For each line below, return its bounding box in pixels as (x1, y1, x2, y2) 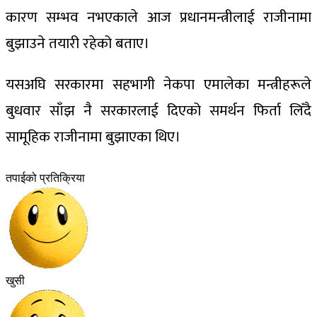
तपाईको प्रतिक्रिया (6, 172, 85, 184)
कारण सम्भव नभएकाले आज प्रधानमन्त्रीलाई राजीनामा (6, 5, 311, 30)
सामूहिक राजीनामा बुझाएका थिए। (6, 125, 180, 149)
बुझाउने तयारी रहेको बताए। (6, 31, 149, 56)
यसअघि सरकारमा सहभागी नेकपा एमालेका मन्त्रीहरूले (6, 72, 311, 97)
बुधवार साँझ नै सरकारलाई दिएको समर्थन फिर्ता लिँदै (6, 98, 311, 123)
